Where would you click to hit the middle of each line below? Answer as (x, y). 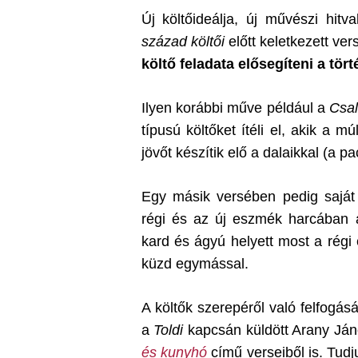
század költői (183, 42)
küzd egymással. (195, 264)
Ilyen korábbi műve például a (235, 108)
